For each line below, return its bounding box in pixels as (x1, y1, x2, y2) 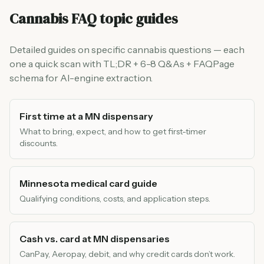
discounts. (19, 138, 58, 148)
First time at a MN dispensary (19, 110, 153, 122)
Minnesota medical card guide (19, 177, 157, 189)
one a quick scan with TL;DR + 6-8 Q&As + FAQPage (9, 58, 235, 70)
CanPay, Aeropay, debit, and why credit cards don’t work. (19, 249, 235, 259)
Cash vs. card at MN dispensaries (19, 233, 170, 245)
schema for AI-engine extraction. (9, 72, 153, 84)
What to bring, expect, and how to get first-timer (19, 126, 206, 137)
